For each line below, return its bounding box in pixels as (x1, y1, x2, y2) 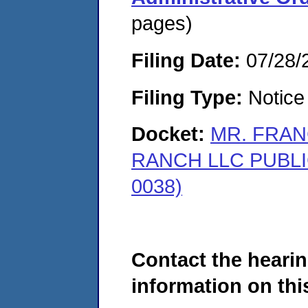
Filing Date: (131, 48, 241, 71)
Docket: (131, 122, 210, 146)
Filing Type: (131, 85, 243, 109)
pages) (131, 12, 192, 35)
